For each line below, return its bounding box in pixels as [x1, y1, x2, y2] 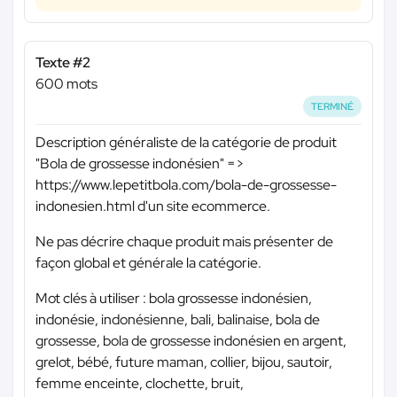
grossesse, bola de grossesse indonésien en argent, [35, 331, 346, 351]
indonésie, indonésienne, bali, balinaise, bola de [35, 310, 320, 330]
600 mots [35, 74, 97, 93]
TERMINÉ [311, 99, 354, 113]
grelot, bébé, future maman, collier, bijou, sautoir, [35, 353, 332, 372]
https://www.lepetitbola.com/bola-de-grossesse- [35, 175, 337, 195]
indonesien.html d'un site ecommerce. [35, 197, 270, 216]
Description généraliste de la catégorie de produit [35, 133, 337, 152]
